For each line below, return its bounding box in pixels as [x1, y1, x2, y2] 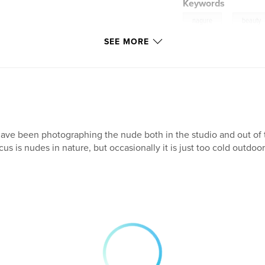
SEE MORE [104, 36, 149, 47]
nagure [192, 15, 213, 26]
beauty [242, 15, 261, 26]
